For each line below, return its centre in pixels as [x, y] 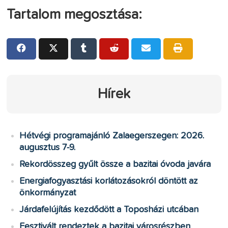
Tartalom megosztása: [75, 15]
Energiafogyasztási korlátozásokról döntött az [109, 181]
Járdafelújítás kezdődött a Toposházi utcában [109, 209]
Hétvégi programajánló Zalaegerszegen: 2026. [112, 136]
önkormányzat [48, 193]
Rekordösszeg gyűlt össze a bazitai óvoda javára [115, 164]
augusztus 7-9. [48, 147]
